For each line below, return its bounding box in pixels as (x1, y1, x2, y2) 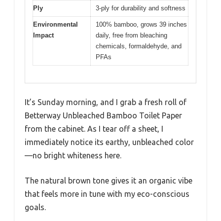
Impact (33, 32, 54, 39)
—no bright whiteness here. (25, 150, 121, 160)
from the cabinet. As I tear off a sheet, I (25, 124, 163, 133)
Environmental (33, 21, 78, 29)
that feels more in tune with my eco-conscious (25, 189, 189, 198)
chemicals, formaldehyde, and (96, 42, 182, 50)
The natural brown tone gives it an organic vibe (25, 176, 192, 185)
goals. (25, 202, 46, 212)
